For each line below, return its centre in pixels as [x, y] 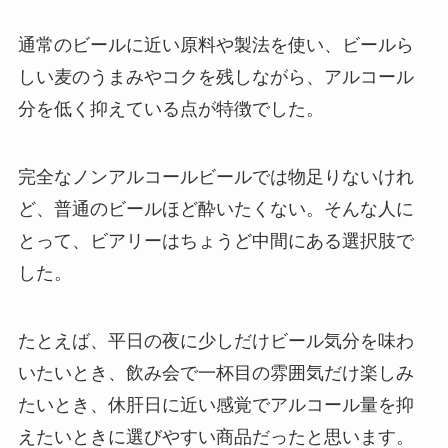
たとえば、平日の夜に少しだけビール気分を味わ [215, 340]
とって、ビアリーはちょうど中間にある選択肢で [215, 240]
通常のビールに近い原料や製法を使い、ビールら [215, 45]
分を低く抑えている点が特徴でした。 [170, 109]
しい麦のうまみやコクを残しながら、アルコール [215, 77]
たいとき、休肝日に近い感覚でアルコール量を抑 [215, 404]
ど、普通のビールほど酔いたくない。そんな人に [215, 208]
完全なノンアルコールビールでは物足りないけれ [215, 176]
